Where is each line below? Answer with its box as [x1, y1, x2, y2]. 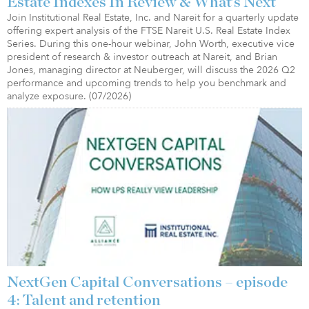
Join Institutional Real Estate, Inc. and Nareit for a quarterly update [7, 11, 299, 25]
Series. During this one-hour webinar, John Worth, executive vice [7, 37, 295, 51]
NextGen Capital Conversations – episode [7, 274, 288, 290]
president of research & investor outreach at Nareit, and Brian [7, 50, 277, 64]
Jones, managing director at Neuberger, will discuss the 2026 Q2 [7, 63, 295, 77]
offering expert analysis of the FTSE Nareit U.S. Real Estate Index [7, 24, 290, 38]
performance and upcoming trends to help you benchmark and [7, 77, 286, 90]
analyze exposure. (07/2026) [7, 90, 131, 103]
